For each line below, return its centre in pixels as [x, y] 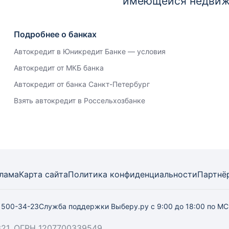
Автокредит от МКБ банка [59, 68]
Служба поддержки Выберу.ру [95, 206]
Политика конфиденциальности [133, 174]
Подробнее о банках [55, 34]
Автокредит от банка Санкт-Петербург [82, 84]
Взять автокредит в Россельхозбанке [79, 100]
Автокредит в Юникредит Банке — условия [89, 51]
